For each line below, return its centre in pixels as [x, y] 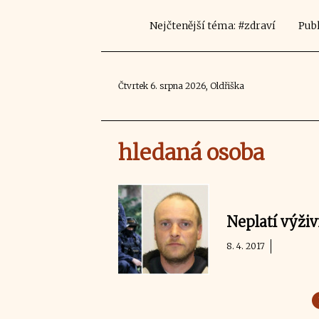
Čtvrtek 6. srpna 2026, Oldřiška [181, 86]
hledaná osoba [191, 152]
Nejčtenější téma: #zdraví [212, 26]
